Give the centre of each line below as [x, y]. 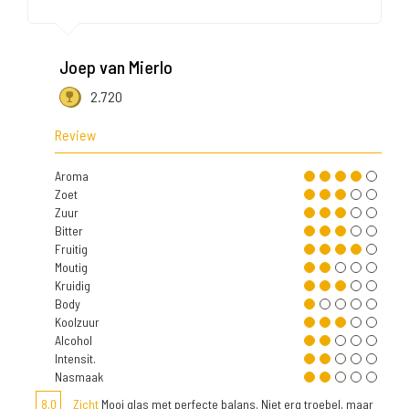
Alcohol [73, 341]
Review [75, 135]
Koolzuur [77, 322]
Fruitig [71, 249]
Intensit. [75, 359]
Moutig [71, 267]
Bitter [69, 231]
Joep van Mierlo [116, 67]
